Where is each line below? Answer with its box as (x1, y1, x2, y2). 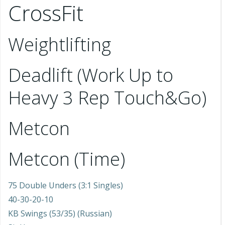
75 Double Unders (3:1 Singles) (8, 180, 123, 191)
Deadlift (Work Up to (8, 63, 173, 87)
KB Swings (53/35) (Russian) (8, 208, 112, 219)
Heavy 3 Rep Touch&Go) (8, 85, 206, 110)
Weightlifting (8, 32, 111, 57)
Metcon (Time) (8, 147, 125, 171)
